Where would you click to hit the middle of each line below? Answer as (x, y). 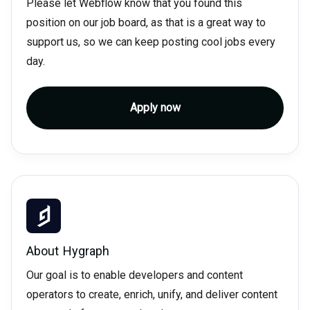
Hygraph (86, 251)
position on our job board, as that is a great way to (146, 23)
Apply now (155, 108)
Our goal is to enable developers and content (134, 275)
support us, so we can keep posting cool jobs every (151, 42)
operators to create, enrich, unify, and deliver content (152, 295)
